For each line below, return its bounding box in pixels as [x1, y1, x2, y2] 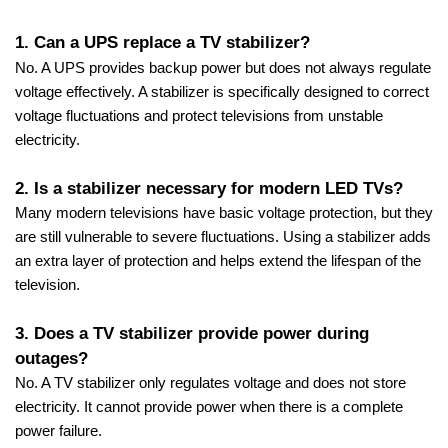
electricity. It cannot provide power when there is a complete [15, 398, 403, 415]
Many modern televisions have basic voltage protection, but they [15, 204, 433, 221]
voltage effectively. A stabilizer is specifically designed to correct [15, 83, 429, 100]
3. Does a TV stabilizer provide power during [15, 322, 369, 343]
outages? [15, 347, 88, 368]
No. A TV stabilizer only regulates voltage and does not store [15, 374, 406, 391]
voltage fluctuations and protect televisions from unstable [15, 107, 383, 124]
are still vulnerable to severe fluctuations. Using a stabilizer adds [15, 228, 431, 245]
